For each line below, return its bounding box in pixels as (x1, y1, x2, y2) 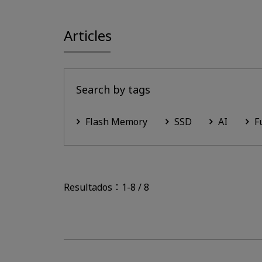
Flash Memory (85, 115, 147, 129)
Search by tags (76, 82, 150, 96)
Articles (64, 25, 112, 45)
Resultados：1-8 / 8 (64, 180, 149, 194)
